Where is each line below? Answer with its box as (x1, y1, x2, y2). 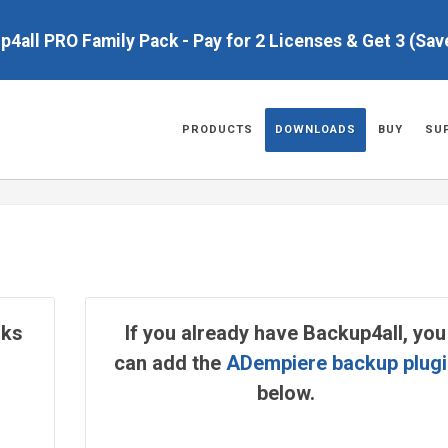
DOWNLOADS (275, 123, 356, 136)
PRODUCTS (182, 123, 253, 136)
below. (256, 381, 315, 405)
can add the (113, 351, 226, 375)
